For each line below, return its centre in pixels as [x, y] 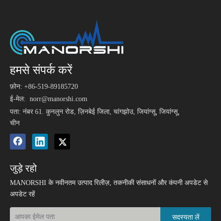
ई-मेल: [20, 99]
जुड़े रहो [23, 168]
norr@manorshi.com [58, 99]
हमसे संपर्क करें [41, 70]
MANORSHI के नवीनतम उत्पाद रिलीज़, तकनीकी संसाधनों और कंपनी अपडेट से [109, 183]
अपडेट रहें [22, 194]
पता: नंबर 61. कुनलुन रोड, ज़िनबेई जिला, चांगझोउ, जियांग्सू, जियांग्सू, [95, 112]
